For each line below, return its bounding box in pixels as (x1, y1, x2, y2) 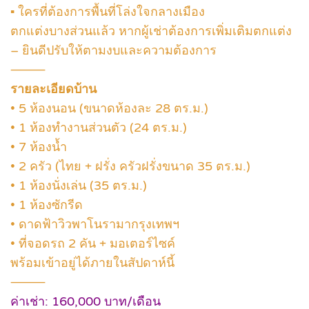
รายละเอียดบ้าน (10, 81, 97, 97)
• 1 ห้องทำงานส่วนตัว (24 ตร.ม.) (10, 120, 187, 136)
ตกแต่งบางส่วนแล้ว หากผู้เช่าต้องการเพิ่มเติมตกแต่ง (10, 23, 292, 39)
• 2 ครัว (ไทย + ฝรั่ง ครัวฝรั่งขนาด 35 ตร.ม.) (10, 159, 250, 175)
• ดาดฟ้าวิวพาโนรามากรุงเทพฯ (10, 217, 179, 232)
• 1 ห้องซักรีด (10, 197, 83, 213)
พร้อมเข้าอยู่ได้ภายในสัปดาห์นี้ (10, 255, 175, 271)
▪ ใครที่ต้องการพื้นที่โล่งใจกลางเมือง (10, 4, 205, 20)
